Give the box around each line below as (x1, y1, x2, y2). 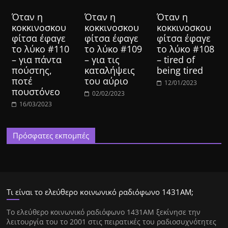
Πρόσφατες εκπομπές (13, 130, 90, 141)
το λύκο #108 (156, 43, 214, 55)
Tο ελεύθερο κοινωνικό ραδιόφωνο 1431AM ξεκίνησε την (7, 207, 201, 217)
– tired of (156, 53, 195, 66)
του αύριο (84, 75, 128, 88)
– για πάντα (12, 53, 62, 66)
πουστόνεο (12, 85, 61, 98)
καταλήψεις (84, 64, 135, 77)
